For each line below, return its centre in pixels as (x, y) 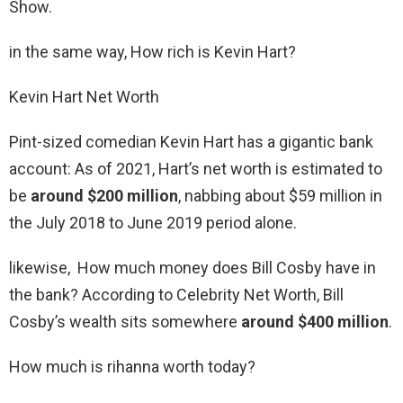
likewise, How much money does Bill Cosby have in (193, 268)
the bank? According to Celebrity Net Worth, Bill (176, 295)
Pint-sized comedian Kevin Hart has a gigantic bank (191, 142)
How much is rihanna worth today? (132, 367)
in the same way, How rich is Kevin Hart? (152, 52)
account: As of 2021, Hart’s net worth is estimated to (196, 169)
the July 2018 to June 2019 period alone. (153, 223)
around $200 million (104, 196)
